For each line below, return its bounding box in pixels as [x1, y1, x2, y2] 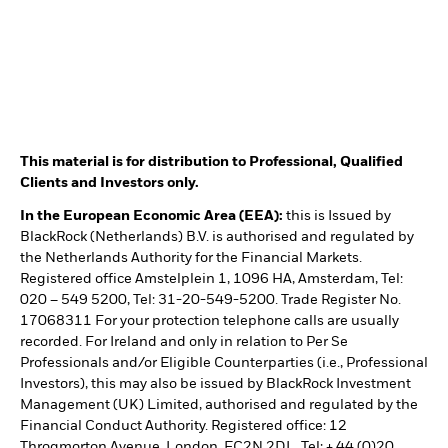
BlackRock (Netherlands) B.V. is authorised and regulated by [20, 230, 414, 245]
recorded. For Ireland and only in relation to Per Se [20, 335, 348, 350]
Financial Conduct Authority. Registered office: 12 [20, 419, 347, 434]
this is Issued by [283, 209, 391, 224]
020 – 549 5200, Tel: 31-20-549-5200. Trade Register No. [20, 293, 401, 308]
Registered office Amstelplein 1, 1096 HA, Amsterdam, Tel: [20, 272, 403, 287]
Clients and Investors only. [20, 176, 199, 191]
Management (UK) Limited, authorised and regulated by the [20, 398, 418, 413]
